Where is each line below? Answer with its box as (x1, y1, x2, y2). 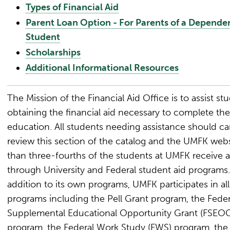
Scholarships (26, 47, 81, 58)
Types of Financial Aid (26, 2, 119, 13)
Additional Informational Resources (26, 62, 179, 73)
